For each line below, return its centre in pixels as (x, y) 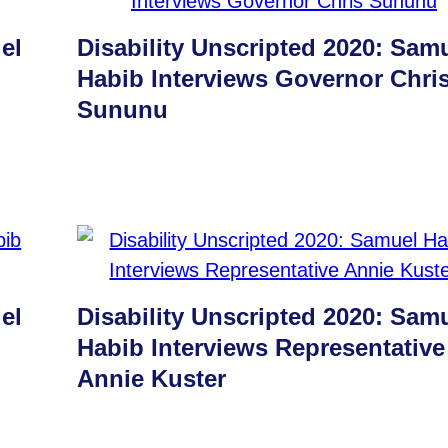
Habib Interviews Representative (261, 347)
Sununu (123, 109)
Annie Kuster (152, 378)
